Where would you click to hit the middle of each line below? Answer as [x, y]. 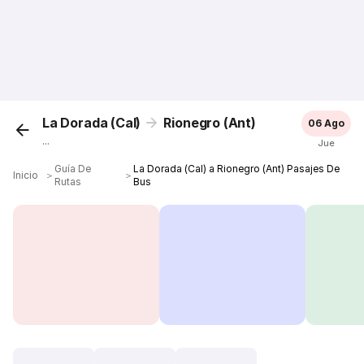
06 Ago [326, 123]
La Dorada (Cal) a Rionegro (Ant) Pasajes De [237, 169]
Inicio [26, 175]
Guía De [73, 169]
